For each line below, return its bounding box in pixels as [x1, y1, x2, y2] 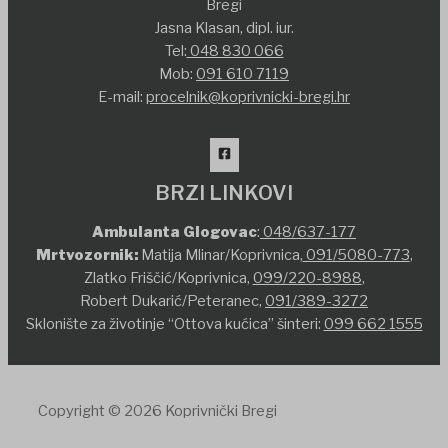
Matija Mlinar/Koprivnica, [137, 246, 303, 265]
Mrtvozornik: [35, 246, 138, 265]
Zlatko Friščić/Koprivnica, [83, 269, 253, 288]
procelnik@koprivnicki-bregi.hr [146, 87, 350, 106]
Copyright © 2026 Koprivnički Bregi [38, 401, 277, 420]
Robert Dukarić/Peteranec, [80, 292, 265, 311]
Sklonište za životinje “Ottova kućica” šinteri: [25, 315, 324, 334]
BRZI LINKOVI [155, 180, 293, 205]
